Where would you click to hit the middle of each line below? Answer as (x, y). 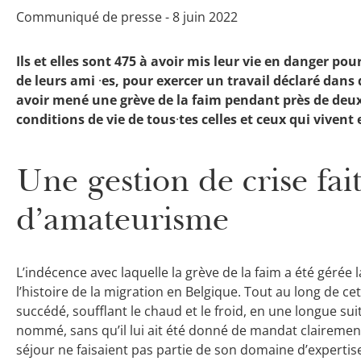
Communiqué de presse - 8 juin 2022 (127, 17)
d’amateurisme (122, 218)
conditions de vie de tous (96, 119)
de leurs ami (56, 80)
